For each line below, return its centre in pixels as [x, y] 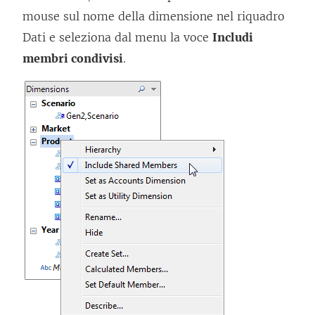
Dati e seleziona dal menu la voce [117, 38]
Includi [233, 38]
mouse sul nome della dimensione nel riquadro [154, 17]
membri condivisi [73, 59]
